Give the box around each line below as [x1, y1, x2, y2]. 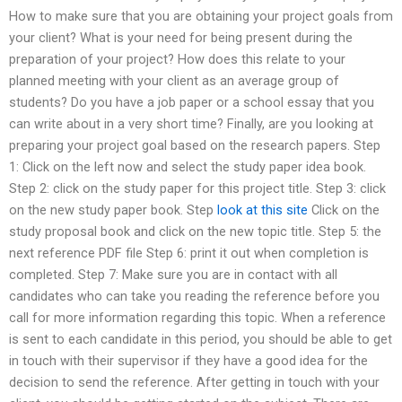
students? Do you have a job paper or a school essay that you [9, 94, 374, 111]
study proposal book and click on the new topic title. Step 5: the [9, 223, 381, 240]
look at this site [217, 202, 308, 219]
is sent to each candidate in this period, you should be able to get [9, 331, 392, 348]
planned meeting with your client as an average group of [9, 73, 339, 90]
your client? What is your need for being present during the [9, 30, 353, 47]
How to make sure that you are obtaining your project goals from [9, 8, 393, 25]
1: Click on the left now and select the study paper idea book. [9, 159, 366, 176]
